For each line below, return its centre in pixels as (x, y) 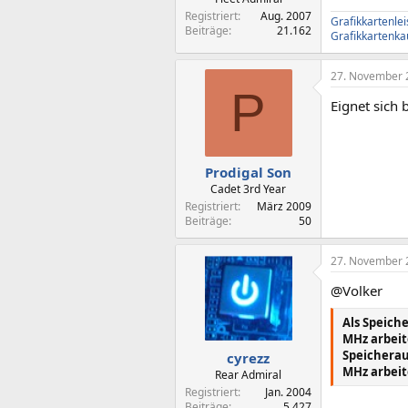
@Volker (357, 291)
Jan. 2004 (288, 392)
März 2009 (284, 206)
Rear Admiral (248, 374)
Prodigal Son (248, 172)
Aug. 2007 (286, 16)
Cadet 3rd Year (248, 189)
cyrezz (248, 357)
